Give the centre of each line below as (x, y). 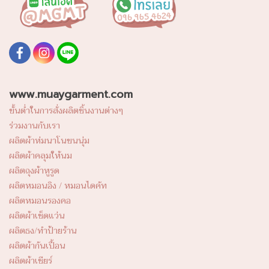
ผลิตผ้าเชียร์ (31, 261)
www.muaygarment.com (71, 94)
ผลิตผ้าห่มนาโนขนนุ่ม (49, 141)
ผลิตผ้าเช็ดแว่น (37, 216)
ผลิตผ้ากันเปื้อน (37, 246)
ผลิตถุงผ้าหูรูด (34, 171)
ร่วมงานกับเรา (35, 125)
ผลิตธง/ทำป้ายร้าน (43, 231)
